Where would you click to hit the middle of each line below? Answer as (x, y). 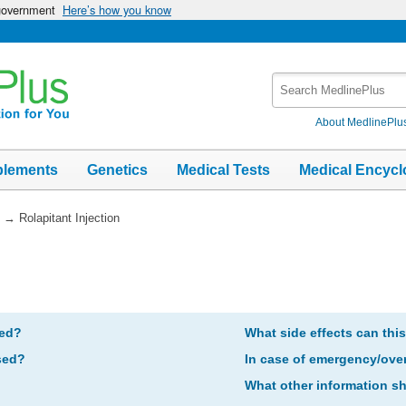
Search (294, 81)
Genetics (117, 169)
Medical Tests (223, 169)
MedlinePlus (310, 100)
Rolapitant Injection (69, 217)
